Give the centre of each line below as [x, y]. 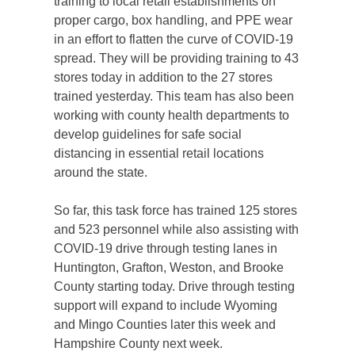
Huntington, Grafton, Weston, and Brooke [169, 267]
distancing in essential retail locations [159, 153]
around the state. [101, 172]
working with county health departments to [172, 115]
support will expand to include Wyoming [166, 305]
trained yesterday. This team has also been [174, 96]
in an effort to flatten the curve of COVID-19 [174, 39]
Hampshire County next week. [138, 344]
